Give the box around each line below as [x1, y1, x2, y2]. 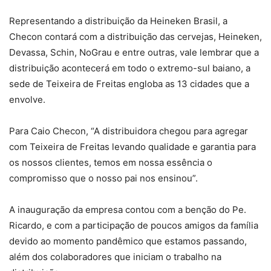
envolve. [9, 93, 45, 105]
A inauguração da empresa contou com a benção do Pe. [9, 203, 246, 215]
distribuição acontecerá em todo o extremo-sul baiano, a [9, 62, 250, 74]
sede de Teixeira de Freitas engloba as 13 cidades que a [9, 77, 249, 90]
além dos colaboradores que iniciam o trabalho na [9, 250, 221, 263]
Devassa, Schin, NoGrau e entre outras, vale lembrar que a [9, 46, 259, 58]
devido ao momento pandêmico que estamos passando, [9, 235, 247, 247]
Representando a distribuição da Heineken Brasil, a [9, 15, 227, 27]
